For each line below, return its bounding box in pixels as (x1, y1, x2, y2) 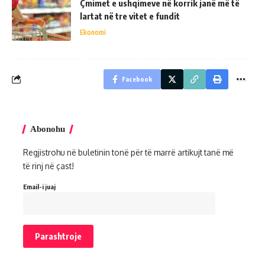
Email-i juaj (23, 182, 56, 190)
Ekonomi (80, 27, 106, 37)
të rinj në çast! (23, 160, 74, 171)
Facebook (122, 75, 152, 83)
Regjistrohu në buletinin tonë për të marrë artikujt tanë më (23, 147, 234, 157)
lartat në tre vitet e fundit (80, 10, 180, 21)
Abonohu (30, 124, 65, 134)
